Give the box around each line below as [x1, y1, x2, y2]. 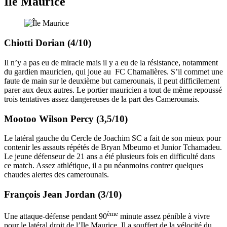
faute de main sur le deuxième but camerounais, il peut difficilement [4, 76, 219, 85]
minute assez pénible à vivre [118, 212, 210, 221]
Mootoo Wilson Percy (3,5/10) [4, 113, 128, 124]
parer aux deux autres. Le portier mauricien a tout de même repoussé [4, 85, 222, 94]
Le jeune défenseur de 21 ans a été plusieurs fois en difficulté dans [4, 152, 215, 161]
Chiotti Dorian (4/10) [4, 37, 91, 49]
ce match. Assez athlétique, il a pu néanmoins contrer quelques [4, 161, 203, 170]
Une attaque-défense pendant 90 [4, 212, 107, 221]
